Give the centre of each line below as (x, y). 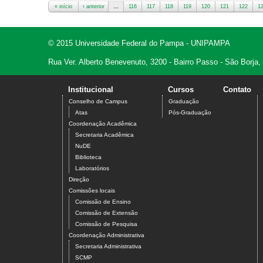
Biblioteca (88, 157)
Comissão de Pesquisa (106, 224)
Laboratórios (92, 168)
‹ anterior (93, 6)
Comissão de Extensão (107, 213)
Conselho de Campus (98, 101)
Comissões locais (92, 190)
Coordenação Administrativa (107, 235)
